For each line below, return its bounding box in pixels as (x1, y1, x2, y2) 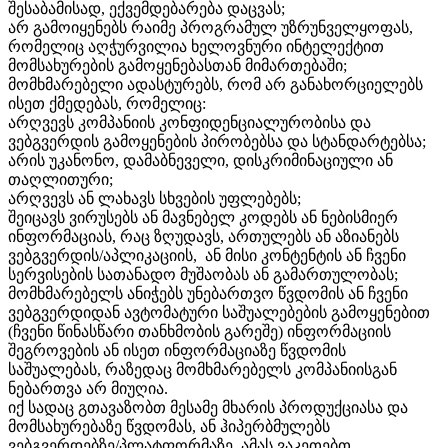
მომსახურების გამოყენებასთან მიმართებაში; (8, 57, 347, 75)
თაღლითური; (8, 171, 113, 189)
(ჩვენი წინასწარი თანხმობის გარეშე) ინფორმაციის (8, 323, 391, 341)
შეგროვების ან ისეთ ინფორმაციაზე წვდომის (8, 342, 346, 360)
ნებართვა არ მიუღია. (8, 380, 168, 398)
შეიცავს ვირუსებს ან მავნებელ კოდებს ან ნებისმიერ (8, 209, 398, 227)
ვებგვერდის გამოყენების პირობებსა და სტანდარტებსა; (8, 133, 426, 151)
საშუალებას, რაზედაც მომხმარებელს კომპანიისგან (8, 361, 397, 379)
